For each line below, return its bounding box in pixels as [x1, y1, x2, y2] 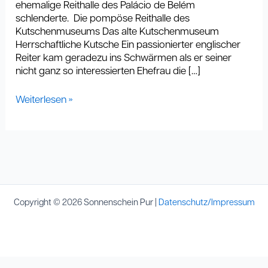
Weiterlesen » [16, 95, 73, 105]
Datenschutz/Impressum [158, 199, 255, 208]
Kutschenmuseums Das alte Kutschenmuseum [16, 27, 220, 38]
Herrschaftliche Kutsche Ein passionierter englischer [16, 40, 241, 51]
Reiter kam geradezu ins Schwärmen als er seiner [16, 53, 232, 64]
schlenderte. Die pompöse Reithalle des [16, 14, 190, 25]
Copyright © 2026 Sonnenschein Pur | [13, 199, 159, 208]
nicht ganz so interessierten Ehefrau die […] [16, 66, 201, 77]
